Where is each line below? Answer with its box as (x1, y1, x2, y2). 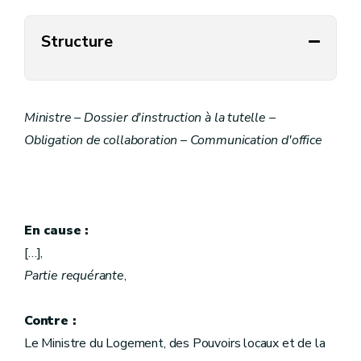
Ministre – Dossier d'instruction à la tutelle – (24, 109, 276, 127)
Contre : (24, 312, 77, 330)
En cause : (24, 222, 128, 239)
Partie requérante (24, 267, 124, 284)
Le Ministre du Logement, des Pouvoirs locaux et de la (24, 334, 326, 352)
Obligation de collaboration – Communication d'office (24, 131, 322, 149)
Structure (41, 30, 113, 52)
